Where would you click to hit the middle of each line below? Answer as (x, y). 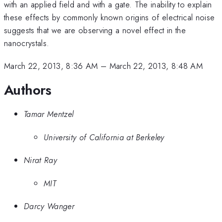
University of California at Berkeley (104, 137)
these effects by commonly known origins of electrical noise (110, 17)
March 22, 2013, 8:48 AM (156, 66)
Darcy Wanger (49, 206)
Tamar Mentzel (49, 114)
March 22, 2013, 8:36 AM (51, 66)
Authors (28, 90)
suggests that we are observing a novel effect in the (95, 30)
